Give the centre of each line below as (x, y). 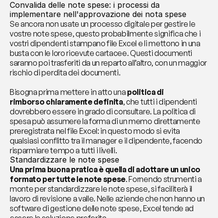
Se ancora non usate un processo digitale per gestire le (103, 24)
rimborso (27, 102)
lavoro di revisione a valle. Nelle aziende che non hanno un (108, 199)
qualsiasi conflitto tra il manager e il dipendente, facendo (106, 141)
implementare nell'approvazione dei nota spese (98, 14)
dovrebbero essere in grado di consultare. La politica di (103, 111)
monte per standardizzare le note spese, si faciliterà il (101, 189)
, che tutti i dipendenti (160, 102)
